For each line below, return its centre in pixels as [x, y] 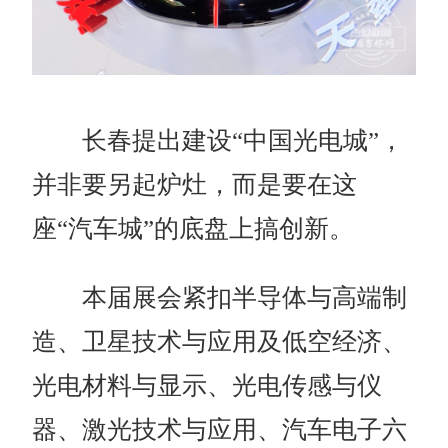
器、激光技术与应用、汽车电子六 [220, 429]
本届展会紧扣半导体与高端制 [220, 297]
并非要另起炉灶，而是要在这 [195, 184]
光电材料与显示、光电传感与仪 [207, 385]
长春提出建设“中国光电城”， [218, 140]
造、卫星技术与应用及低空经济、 [220, 341]
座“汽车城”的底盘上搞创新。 [193, 228]
